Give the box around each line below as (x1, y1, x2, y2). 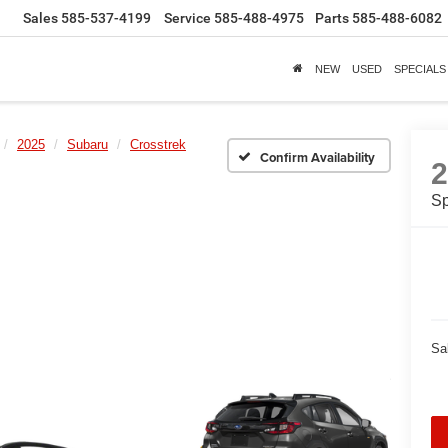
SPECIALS (394, 62, 446, 75)
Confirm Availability (260, 147, 375, 167)
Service (164, 10, 211, 27)
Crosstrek (130, 137, 186, 152)
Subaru (67, 137, 108, 152)
